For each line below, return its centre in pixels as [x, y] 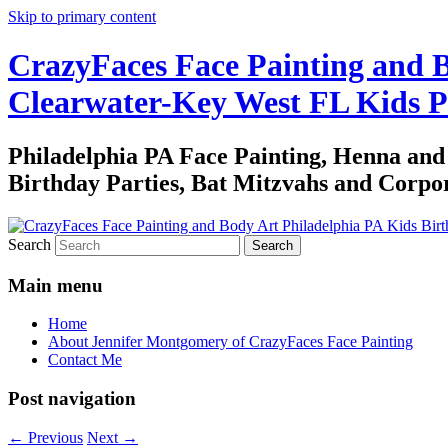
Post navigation [72, 398]
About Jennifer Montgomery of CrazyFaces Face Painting [230, 342]
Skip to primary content [82, 16]
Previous [53, 437]
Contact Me [85, 360]
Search [29, 244]
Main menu [55, 285]
